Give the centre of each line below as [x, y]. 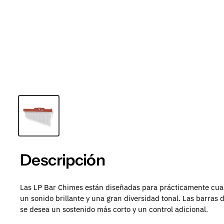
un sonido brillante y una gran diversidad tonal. [100, 198]
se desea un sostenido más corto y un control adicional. [114, 209]
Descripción [63, 160]
